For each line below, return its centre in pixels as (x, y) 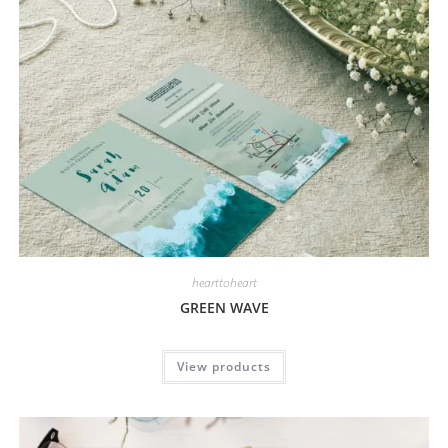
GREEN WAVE (224, 308)
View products (224, 367)
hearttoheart (224, 283)
